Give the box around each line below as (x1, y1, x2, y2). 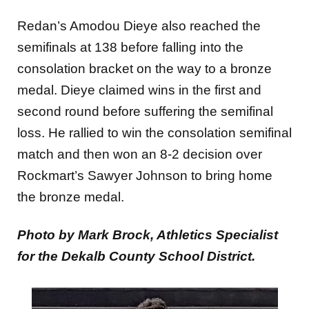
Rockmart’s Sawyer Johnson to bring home (17, 168, 272, 183)
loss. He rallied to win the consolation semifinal (17, 125, 292, 140)
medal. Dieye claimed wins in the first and (17, 82, 261, 97)
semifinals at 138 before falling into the (17, 39, 243, 54)
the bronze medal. (17, 189, 124, 204)
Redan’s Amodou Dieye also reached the (17, 18, 261, 33)
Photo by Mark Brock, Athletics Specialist (17, 228, 278, 243)
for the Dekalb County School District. (17, 249, 259, 264)
